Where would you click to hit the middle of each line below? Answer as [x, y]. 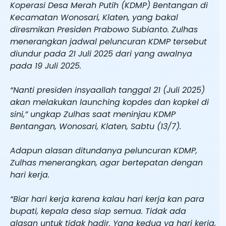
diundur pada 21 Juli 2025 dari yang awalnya [101, 53]
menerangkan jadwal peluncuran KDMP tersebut [108, 41]
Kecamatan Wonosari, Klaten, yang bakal [94, 17]
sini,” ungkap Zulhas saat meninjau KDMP [93, 114]
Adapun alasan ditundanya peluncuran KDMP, [104, 150]
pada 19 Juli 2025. [46, 66]
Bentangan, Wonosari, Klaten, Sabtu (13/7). [96, 126]
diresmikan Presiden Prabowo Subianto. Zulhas [104, 29]
